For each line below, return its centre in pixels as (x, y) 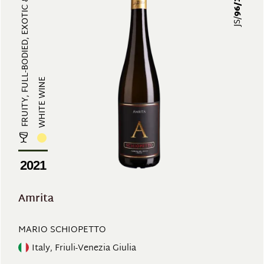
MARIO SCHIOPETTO (62, 230)
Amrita (36, 199)
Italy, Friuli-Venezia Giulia (84, 248)
